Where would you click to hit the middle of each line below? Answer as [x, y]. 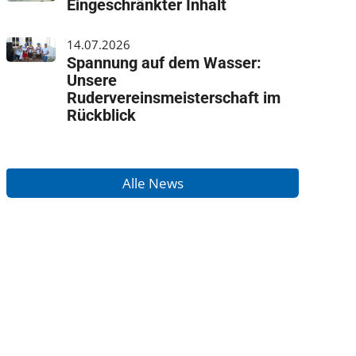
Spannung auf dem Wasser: [164, 63]
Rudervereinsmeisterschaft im [174, 98]
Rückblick [102, 116]
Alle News [153, 184]
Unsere [92, 81]
